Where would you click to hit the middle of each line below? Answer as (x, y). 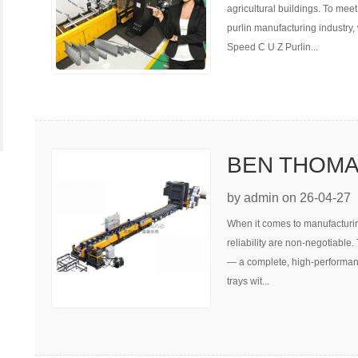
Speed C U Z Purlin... (272, 47)
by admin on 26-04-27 (289, 198)
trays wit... (248, 282)
